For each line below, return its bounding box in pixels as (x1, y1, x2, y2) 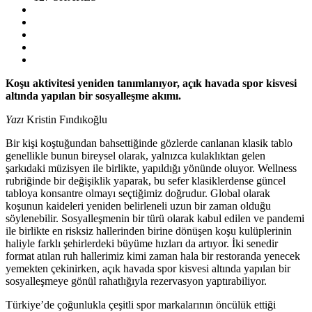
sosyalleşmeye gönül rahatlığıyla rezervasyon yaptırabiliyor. (6, 274, 267, 287)
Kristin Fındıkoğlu (26, 113, 107, 125)
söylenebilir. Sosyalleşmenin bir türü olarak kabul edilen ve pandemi (6, 212, 304, 224)
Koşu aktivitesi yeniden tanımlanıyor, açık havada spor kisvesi (6, 77, 297, 89)
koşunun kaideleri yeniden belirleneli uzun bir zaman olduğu (6, 199, 271, 212)
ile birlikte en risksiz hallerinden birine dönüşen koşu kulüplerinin (6, 224, 292, 237)
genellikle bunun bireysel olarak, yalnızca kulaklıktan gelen (6, 149, 265, 162)
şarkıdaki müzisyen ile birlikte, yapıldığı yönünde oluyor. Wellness (6, 162, 297, 174)
